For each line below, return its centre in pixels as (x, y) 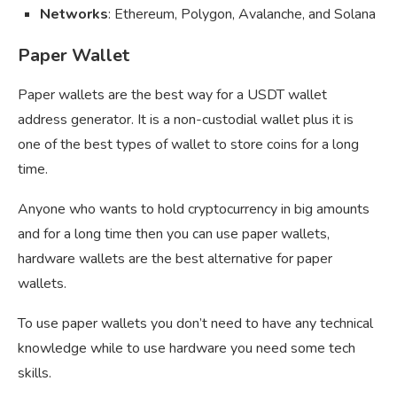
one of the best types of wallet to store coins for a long (188, 145)
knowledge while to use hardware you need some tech (187, 349)
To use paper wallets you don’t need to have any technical (195, 324)
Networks (74, 15)
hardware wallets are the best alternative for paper (175, 259)
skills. (35, 374)
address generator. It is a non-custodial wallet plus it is (186, 120)
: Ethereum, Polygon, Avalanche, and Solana (242, 15)
